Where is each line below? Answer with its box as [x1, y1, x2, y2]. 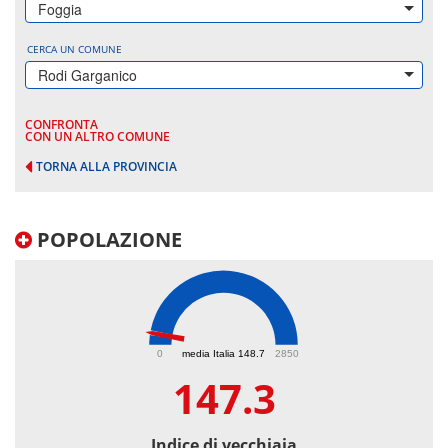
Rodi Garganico [38, 65, 137, 85]
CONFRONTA [25, 116, 98, 133]
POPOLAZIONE [32, 226, 182, 254]
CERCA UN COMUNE [27, 42, 122, 56]
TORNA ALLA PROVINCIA [36, 158, 177, 175]
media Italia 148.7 [182, 347, 265, 359]
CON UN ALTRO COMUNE [25, 128, 170, 145]
